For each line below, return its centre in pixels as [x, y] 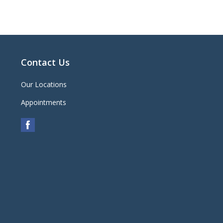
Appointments [43, 103]
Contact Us [45, 62]
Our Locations [44, 85]
